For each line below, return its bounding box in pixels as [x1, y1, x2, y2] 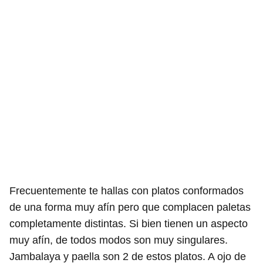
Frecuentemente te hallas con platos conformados [9, 184, 244, 197]
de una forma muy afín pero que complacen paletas [9, 201, 251, 213]
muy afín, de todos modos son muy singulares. [9, 234, 228, 246]
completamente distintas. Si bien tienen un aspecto [9, 217, 248, 230]
